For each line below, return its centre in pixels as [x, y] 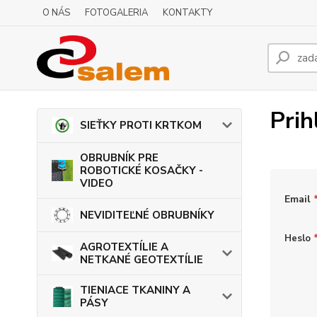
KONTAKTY [188, 13]
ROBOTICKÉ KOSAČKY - [142, 170]
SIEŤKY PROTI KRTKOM [141, 126]
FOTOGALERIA [116, 13]
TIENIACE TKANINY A [135, 290]
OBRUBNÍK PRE [119, 157]
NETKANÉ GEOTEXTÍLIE [142, 260]
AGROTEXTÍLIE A [124, 247]
